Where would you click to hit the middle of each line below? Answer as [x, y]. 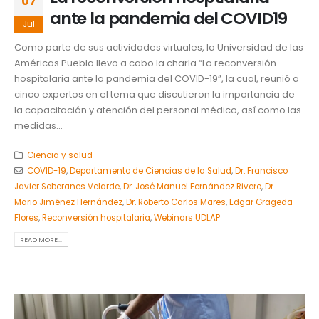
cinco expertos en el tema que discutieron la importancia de [155, 95]
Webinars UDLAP [187, 218]
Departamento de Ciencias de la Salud [150, 171]
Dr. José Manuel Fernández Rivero [192, 186]
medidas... [38, 126]
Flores [26, 218]
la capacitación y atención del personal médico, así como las [158, 110]
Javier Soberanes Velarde [67, 186]
